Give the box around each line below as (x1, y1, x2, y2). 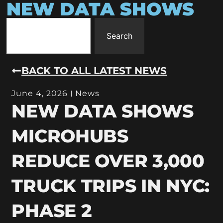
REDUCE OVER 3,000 (11, 149, 205, 172)
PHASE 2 (11, 199, 92, 222)
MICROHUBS (11, 124, 128, 147)
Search (107, 31, 132, 41)
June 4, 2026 (11, 88, 68, 98)
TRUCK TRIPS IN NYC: (11, 174, 210, 197)
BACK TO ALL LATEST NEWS (21, 64, 167, 77)
